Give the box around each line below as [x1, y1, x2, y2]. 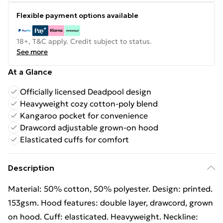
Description [8, 163, 54, 173]
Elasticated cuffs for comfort [20, 134, 129, 144]
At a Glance [8, 67, 52, 77]
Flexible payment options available [16, 11, 138, 20]
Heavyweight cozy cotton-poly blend [20, 99, 158, 109]
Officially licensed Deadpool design [20, 87, 151, 97]
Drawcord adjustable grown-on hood [20, 122, 158, 132]
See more [16, 47, 48, 56]
